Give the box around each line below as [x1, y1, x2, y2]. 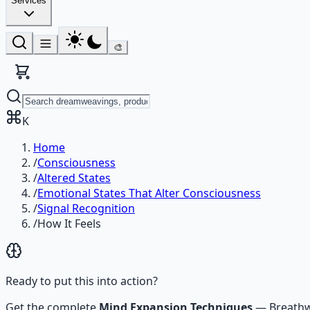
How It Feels [37, 216, 101, 231]
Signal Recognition [37, 201, 135, 216]
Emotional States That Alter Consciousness [37, 185, 261, 201]
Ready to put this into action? [6, 273, 158, 289]
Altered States [37, 170, 111, 185]
